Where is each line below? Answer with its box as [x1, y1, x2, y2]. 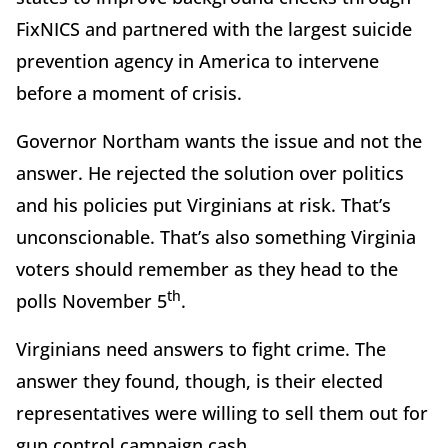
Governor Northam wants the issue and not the [16, 128, 422, 153]
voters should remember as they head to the [16, 256, 398, 281]
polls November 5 [16, 288, 167, 313]
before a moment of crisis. [16, 80, 242, 105]
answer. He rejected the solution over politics [16, 160, 404, 185]
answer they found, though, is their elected [16, 368, 383, 393]
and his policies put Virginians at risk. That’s [16, 192, 391, 217]
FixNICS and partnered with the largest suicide [16, 16, 412, 41]
